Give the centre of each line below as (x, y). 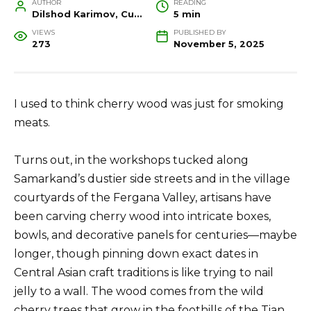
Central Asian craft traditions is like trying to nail (144, 273)
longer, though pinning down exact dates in (136, 254)
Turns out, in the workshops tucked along (131, 160)
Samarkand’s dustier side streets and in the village (152, 179)
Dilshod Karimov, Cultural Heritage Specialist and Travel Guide (137, 14)
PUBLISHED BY (200, 32)
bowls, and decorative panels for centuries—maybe (155, 235)
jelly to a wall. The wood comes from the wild (139, 292)
